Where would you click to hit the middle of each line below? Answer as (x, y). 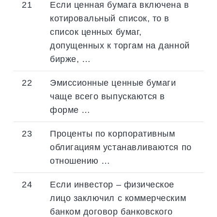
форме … (70, 109)
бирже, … (70, 59)
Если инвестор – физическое (112, 184)
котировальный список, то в (110, 18)
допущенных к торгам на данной (120, 45)
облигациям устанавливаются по (121, 147)
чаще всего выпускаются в (108, 96)
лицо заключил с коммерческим (118, 198)
